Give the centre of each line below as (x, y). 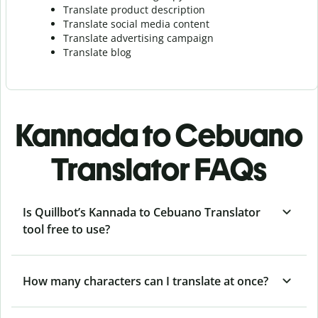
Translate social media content (136, 23)
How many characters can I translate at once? (146, 281)
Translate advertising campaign (138, 38)
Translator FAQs (159, 169)
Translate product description (134, 9)
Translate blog (97, 52)
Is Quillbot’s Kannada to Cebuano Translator (142, 212)
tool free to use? (66, 229)
